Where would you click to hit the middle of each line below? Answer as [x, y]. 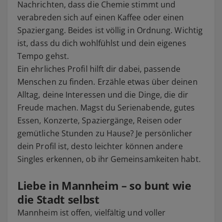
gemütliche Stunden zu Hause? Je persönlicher [105, 133]
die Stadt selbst [58, 199]
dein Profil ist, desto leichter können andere [100, 146]
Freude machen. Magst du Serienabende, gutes [106, 107]
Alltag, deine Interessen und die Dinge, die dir [103, 94]
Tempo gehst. [43, 56]
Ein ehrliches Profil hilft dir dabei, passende [99, 69]
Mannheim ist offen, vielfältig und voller [92, 212]
